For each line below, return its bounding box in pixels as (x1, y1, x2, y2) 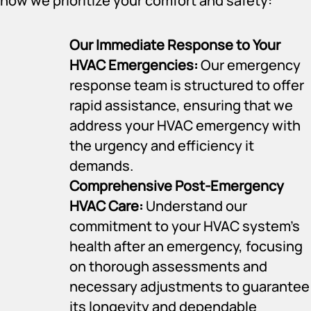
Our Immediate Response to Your (69, 35, 280, 54)
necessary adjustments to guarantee (69, 276, 310, 296)
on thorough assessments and (69, 256, 267, 276)
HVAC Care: (69, 196, 143, 215)
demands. (69, 155, 133, 175)
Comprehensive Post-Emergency (69, 176, 284, 195)
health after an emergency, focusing (69, 236, 303, 255)
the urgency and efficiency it (69, 135, 254, 155)
